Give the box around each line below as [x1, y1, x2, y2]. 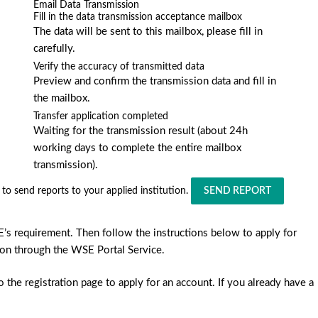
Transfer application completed [33, 111, 168, 121]
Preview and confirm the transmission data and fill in [33, 76, 276, 87]
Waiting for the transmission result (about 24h [33, 126, 248, 136]
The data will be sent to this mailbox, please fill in [33, 26, 263, 37]
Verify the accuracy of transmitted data [33, 62, 204, 72]
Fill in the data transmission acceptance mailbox [33, 12, 242, 22]
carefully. [33, 43, 75, 54]
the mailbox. [33, 93, 90, 104]
